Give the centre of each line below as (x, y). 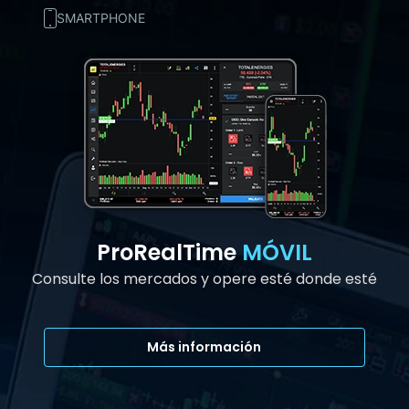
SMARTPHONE (100, 18)
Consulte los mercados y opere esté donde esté (204, 278)
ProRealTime (169, 252)
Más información (204, 346)
